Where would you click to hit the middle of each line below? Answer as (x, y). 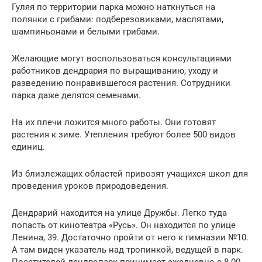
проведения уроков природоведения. (90, 186)
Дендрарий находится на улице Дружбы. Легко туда (119, 213)
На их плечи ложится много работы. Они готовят (114, 123)
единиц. (28, 147)
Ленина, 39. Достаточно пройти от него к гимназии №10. (130, 238)
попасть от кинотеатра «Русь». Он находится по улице (124, 225)
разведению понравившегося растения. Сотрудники (121, 83)
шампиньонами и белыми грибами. (86, 32)
